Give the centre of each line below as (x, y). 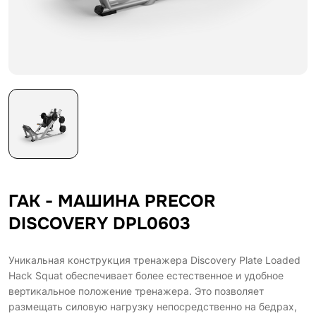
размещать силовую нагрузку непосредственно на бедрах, (153, 306)
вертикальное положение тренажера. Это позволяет (136, 291)
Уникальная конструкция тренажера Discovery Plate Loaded (154, 260)
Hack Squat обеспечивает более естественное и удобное (146, 275)
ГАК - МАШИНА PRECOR (112, 201)
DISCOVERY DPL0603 (99, 223)
